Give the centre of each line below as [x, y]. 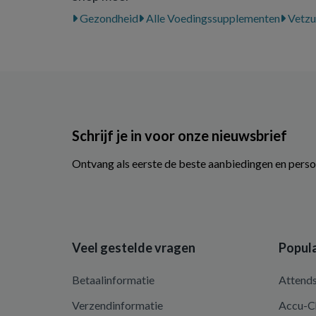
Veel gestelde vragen [134, 248]
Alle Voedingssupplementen [212, 18]
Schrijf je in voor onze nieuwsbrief [180, 135]
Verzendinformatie [117, 305]
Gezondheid [108, 18]
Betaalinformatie [113, 280]
